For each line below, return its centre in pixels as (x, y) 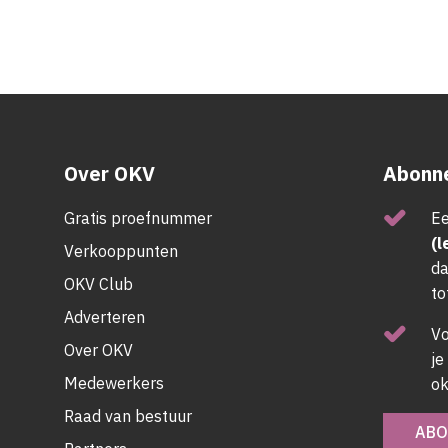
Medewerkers (114, 383)
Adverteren (104, 317)
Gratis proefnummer (138, 218)
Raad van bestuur (128, 416)
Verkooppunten (121, 251)
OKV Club (98, 284)
